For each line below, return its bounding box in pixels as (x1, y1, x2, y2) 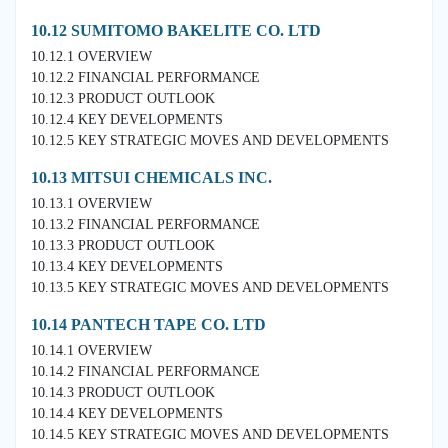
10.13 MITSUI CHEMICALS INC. (31, 168, 272, 186)
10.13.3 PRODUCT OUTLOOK (31, 237, 215, 253)
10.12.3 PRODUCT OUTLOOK (31, 90, 215, 106)
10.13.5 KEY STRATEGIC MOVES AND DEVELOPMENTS (31, 279, 389, 295)
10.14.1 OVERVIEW (31, 342, 152, 358)
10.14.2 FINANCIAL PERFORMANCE (31, 363, 260, 379)
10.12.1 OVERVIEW (31, 48, 152, 64)
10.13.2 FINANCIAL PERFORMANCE (31, 216, 260, 232)
